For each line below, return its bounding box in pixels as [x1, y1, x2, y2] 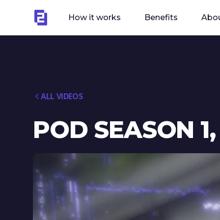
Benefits [144, 12, 178, 22]
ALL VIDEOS [41, 91, 83, 102]
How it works [68, 12, 121, 22]
